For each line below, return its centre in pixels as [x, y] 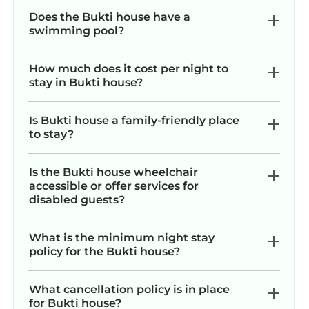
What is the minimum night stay [122, 238]
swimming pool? [77, 31]
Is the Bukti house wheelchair [113, 172]
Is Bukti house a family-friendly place [134, 121]
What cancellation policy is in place [129, 290]
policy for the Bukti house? [104, 252]
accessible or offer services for [114, 186]
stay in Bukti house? [86, 83]
